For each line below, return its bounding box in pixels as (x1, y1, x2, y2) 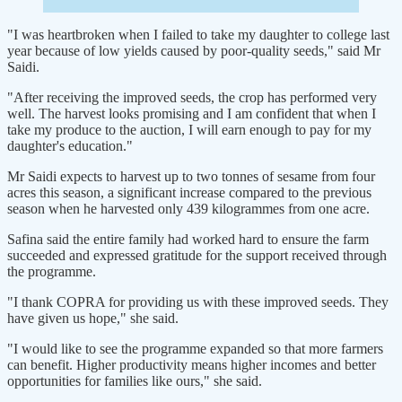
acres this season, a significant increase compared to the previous (7, 184, 371, 200)
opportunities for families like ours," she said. (7, 372, 262, 389)
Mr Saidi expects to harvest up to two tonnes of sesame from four (7, 168, 375, 184)
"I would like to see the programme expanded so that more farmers (7, 340, 383, 356)
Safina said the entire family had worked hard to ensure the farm (7, 231, 369, 247)
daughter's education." (7, 137, 133, 153)
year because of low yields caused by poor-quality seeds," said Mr (7, 42, 380, 58)
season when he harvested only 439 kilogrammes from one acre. (7, 200, 370, 216)
